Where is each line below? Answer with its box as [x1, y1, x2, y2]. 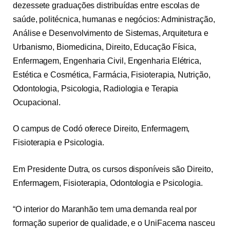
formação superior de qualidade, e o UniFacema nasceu [13, 219, 215, 228]
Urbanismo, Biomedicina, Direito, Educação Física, [13, 42, 197, 51]
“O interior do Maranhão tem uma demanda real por [13, 205, 197, 214]
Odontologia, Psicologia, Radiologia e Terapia [13, 84, 179, 93]
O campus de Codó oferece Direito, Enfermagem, [13, 124, 190, 133]
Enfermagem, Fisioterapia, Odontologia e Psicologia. [13, 178, 203, 187]
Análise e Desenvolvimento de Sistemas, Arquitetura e [13, 28, 208, 37]
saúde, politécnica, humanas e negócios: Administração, [13, 14, 215, 24]
